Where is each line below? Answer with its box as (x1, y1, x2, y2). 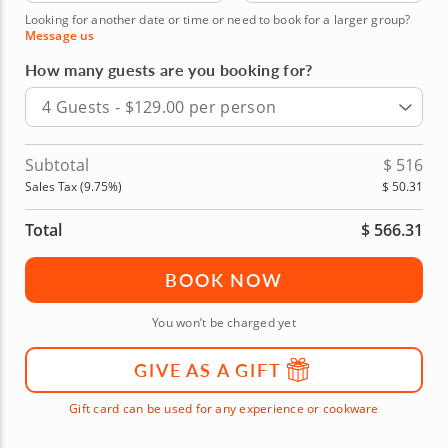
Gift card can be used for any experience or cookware (69, 399, 379, 417)
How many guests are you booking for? (25, 57, 313, 81)
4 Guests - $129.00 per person (42, 95, 277, 118)
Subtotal (25, 153, 89, 176)
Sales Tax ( (25, 177, 84, 195)
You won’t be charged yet (152, 313, 296, 331)
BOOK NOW (165, 266, 283, 292)
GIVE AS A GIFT (134, 356, 282, 382)
